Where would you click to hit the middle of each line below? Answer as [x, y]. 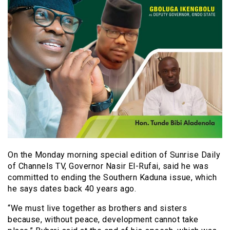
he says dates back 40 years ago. [72, 189]
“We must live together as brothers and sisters [97, 208]
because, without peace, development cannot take [103, 220]
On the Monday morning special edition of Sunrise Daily [114, 155]
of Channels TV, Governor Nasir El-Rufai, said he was [108, 166]
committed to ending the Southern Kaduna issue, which [112, 178]
